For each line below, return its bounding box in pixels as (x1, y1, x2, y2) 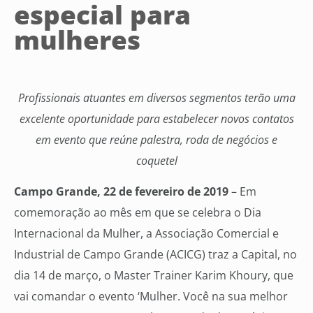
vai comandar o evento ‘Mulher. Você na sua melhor (14, 289, 288, 305)
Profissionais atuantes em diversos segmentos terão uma (17, 89, 296, 105)
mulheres (14, 22, 140, 57)
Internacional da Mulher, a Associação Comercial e (14, 226, 279, 242)
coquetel (136, 152, 177, 168)
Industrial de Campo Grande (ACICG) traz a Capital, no (14, 247, 297, 263)
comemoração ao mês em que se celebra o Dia (14, 205, 261, 221)
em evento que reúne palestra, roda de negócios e (36, 131, 277, 147)
